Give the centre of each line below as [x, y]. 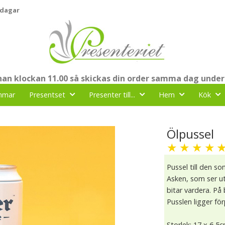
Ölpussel [191, 134]
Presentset [47, 95]
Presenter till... [112, 95]
